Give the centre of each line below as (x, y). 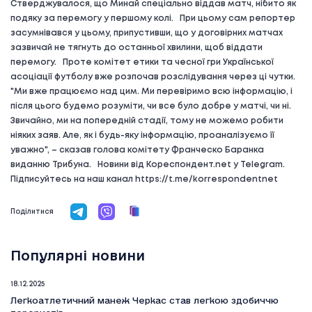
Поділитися (32, 212)
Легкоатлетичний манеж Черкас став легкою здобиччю (145, 300)
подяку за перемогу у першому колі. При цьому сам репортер (153, 18)
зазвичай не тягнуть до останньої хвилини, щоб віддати (136, 48)
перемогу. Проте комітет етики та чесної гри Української (142, 62)
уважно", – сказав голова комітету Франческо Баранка (137, 150)
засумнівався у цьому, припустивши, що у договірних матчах (147, 33)
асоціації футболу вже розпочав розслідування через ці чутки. (155, 77)
